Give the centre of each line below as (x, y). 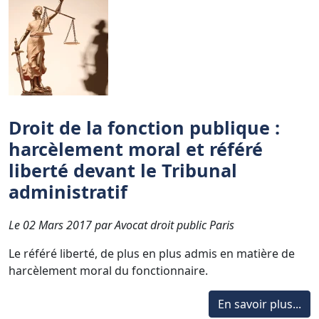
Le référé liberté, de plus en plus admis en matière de (152, 253)
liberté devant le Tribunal (123, 170)
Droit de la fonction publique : (144, 127)
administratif (68, 191)
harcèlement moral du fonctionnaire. (108, 270)
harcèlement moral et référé (136, 148)
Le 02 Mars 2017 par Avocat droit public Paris (121, 225)
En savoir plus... (260, 304)
